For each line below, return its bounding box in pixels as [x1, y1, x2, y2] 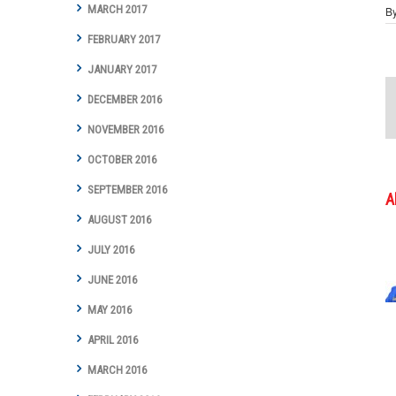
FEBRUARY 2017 [88, 33, 160, 47]
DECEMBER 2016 [88, 93, 162, 107]
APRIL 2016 [88, 333, 138, 347]
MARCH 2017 [88, 3, 147, 17]
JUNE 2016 [88, 273, 137, 287]
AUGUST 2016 [88, 213, 151, 227]
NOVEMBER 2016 [88, 123, 164, 137]
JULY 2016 [88, 243, 134, 257]
